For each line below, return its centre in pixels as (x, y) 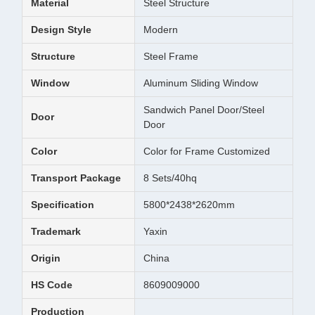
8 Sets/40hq (170, 178)
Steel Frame (171, 56)
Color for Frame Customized (207, 151)
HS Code (52, 285)
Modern (161, 30)
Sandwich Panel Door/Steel (204, 110)
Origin (46, 258)
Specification (63, 205)
